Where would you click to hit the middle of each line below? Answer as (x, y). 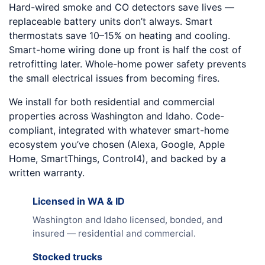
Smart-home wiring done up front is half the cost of (125, 50)
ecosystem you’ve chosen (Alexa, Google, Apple (117, 144)
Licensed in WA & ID (79, 201)
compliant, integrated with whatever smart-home (119, 130)
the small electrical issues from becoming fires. (114, 78)
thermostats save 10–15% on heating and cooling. (119, 35)
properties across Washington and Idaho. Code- (117, 116)
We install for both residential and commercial (112, 102)
